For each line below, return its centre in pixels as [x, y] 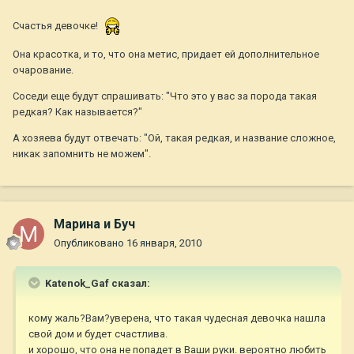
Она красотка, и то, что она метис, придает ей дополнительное [166, 55]
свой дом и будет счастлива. [98, 334]
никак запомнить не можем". [82, 154]
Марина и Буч [94, 224]
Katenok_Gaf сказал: [96, 284]
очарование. [43, 70]
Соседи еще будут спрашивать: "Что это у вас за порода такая [165, 96]
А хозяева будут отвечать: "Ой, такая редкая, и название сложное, [174, 138]
